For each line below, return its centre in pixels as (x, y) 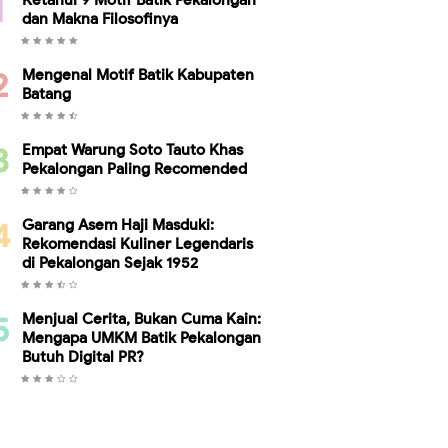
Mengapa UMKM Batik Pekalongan (141, 338)
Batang (46, 94)
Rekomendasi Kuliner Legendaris (137, 244)
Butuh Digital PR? (83, 357)
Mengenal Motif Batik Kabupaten (138, 75)
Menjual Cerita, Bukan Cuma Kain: (141, 319)
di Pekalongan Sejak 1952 (110, 263)
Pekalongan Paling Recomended (134, 169)
